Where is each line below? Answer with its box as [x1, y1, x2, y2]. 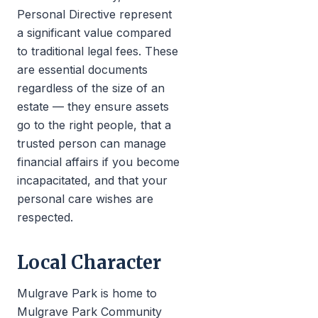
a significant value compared [17, 26, 171, 40]
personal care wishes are [17, 192, 153, 206]
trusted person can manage [17, 136, 166, 150]
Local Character [17, 251, 161, 274]
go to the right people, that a [17, 118, 171, 132]
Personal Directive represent [17, 7, 172, 21]
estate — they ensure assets [17, 99, 169, 114]
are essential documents [17, 62, 148, 77]
